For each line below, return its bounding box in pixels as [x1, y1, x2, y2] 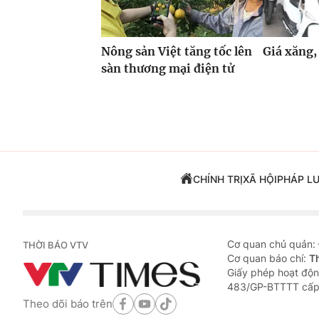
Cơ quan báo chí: [227, 252, 309, 265]
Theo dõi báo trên [23, 296, 113, 310]
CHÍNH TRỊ [192, 173, 243, 186]
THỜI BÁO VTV [23, 239, 88, 251]
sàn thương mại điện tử [101, 61, 234, 76]
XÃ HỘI [242, 173, 277, 186]
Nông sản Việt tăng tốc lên [101, 44, 252, 59]
